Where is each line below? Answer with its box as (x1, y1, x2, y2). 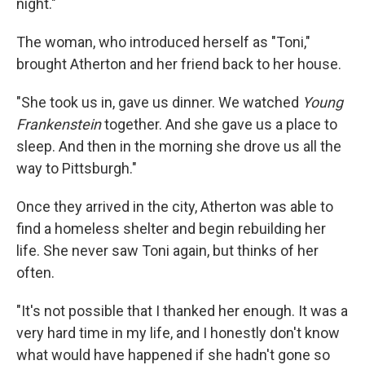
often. (16, 264, 55, 281)
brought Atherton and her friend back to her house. (16, 55, 341, 73)
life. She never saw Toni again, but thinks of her (16, 242, 319, 259)
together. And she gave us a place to (101, 116, 337, 133)
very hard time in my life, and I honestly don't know (16, 324, 340, 341)
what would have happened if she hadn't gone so (16, 346, 330, 363)
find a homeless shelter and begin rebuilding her (16, 220, 326, 237)
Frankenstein (16, 116, 101, 133)
